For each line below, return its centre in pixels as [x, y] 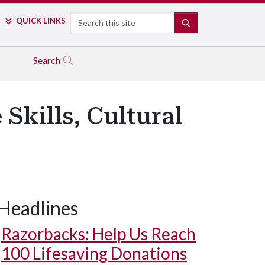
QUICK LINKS [41, 21]
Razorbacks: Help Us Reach [98, 234]
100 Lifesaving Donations [94, 253]
